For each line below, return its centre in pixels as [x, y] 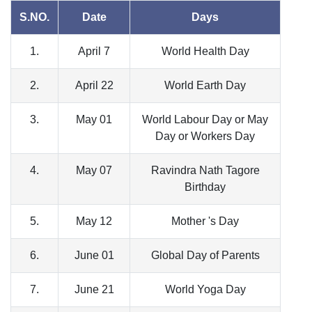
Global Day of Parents [205, 256]
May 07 [94, 171]
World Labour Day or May [205, 120]
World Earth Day [205, 86]
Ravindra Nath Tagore [205, 171]
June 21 [94, 290]
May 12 [94, 221]
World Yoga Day [205, 290]
